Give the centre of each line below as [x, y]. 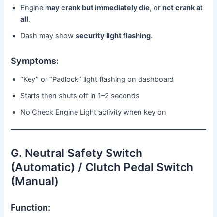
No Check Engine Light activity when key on [93, 113]
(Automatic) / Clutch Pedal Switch [102, 167]
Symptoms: [35, 60]
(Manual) [35, 181]
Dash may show [48, 36]
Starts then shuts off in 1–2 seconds [80, 96]
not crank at [183, 8]
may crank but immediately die [98, 8]
